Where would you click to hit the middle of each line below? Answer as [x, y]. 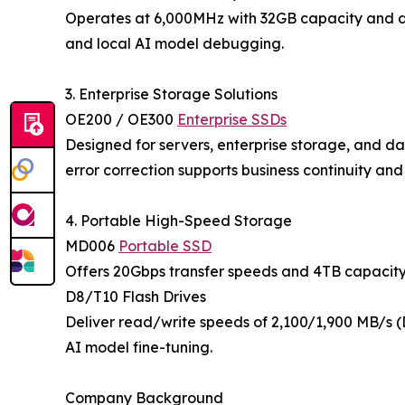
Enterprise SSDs [232, 119]
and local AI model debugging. [174, 43]
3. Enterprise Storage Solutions [171, 94]
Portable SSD [165, 246]
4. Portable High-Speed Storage [179, 221]
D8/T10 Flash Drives [136, 297]
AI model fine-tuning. [139, 347]
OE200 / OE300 [121, 119]
